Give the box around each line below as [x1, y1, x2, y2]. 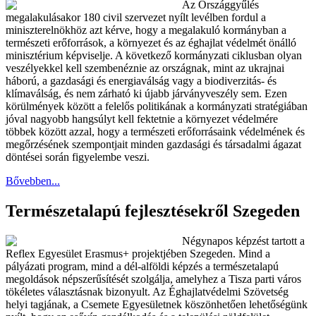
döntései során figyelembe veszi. [6, 150, 150, 163]
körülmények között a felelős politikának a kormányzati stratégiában [6, 99, 308, 112]
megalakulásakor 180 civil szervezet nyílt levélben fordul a [6, 11, 266, 23]
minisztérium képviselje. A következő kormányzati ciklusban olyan [6, 49, 302, 61]
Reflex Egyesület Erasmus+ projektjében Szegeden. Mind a [6, 247, 270, 260]
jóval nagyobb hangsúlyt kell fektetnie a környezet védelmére [6, 112, 278, 125]
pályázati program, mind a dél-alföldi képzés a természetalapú [6, 260, 279, 272]
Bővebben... [6, 174, 60, 187]
